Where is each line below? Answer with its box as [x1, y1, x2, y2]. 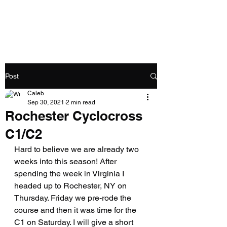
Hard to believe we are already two [14, 144, 141, 154]
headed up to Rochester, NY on [14, 181, 129, 191]
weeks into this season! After [14, 157, 119, 166]
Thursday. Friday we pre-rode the [14, 193, 133, 203]
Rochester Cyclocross [5, 108, 142, 124]
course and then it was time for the [14, 205, 138, 215]
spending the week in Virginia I [14, 169, 126, 178]
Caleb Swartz [51, 13, 111, 25]
